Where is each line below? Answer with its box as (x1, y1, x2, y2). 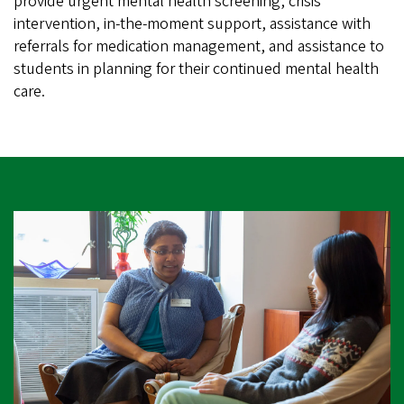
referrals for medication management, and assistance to (14, 35, 384, 58)
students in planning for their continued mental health (14, 58, 379, 80)
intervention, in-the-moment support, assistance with (14, 13, 371, 35)
